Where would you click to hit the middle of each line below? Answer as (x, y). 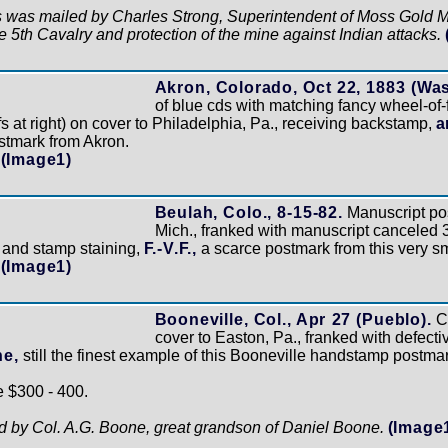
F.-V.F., (170, 248)
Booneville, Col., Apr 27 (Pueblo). (293, 319)
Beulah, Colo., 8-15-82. (248, 212)
